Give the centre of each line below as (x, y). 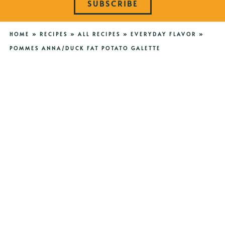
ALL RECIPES (99, 34)
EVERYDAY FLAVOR (163, 34)
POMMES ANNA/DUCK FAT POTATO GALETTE (85, 48)
